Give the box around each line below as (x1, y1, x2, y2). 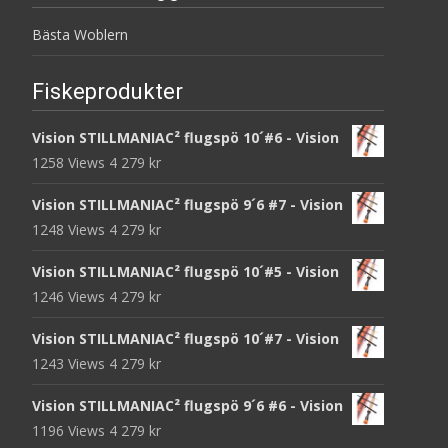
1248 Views (32, 219, 109, 239)
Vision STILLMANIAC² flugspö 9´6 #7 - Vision (32, 194, 343, 214)
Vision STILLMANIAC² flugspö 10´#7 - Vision (32, 328, 339, 348)
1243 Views (32, 353, 109, 373)
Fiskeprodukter (32, 78, 183, 104)
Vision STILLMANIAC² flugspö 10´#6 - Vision (32, 127, 339, 147)
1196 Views (32, 420, 109, 440)
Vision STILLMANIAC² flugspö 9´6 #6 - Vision (32, 395, 343, 415)
